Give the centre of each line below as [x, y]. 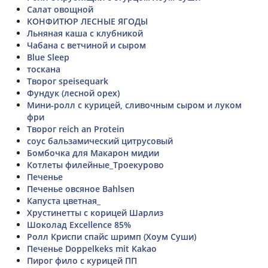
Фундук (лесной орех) [73, 93]
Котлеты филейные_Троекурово [95, 165]
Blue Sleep [48, 57]
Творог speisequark [68, 81]
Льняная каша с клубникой [85, 33]
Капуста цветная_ [64, 200]
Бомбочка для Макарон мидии [93, 153]
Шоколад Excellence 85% [79, 224]
